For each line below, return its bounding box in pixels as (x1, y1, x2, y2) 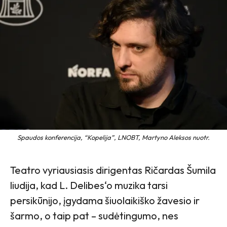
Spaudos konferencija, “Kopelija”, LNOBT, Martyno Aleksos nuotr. (17, 133, 210, 142)
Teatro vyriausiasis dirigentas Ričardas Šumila (10, 164, 216, 177)
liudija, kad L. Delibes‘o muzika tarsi (10, 179, 168, 192)
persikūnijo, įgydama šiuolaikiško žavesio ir (10, 194, 200, 207)
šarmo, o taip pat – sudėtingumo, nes (10, 209, 178, 222)
